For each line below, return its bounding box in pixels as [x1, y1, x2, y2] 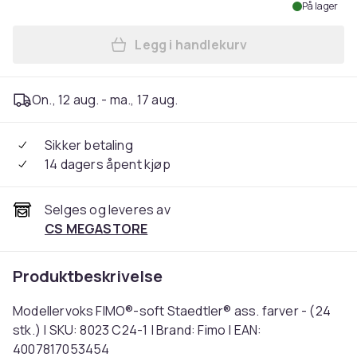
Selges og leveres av [45, 201, 171, 218]
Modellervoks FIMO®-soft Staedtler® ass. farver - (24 [13, 302, 331, 320]
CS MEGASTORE [45, 220, 148, 237]
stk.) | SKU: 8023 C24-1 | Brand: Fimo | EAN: [13, 321, 262, 339]
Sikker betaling [45, 136, 133, 154]
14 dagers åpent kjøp [45, 155, 171, 173]
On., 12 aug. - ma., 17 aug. [32, 91, 178, 108]
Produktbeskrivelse [13, 265, 163, 287]
